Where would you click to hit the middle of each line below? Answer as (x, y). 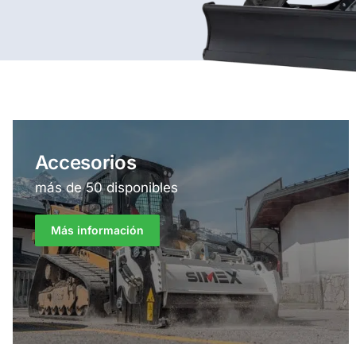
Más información (97, 230)
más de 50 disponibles (106, 187)
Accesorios (85, 162)
